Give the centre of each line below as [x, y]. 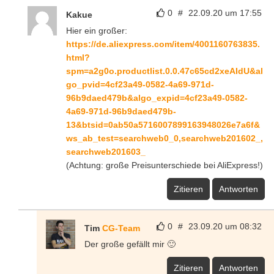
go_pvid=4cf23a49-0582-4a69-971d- [140, 85]
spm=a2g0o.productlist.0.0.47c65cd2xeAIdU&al [165, 71]
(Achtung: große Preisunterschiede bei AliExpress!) [165, 165]
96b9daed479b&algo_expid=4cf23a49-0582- [157, 98]
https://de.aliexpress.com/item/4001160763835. [163, 44]
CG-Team [121, 228]
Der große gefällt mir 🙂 [130, 244]
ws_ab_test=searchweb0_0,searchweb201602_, [165, 139]
